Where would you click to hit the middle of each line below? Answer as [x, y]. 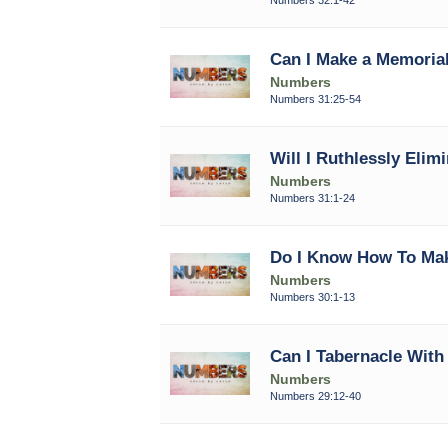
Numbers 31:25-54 [315, 98]
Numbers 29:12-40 [315, 395]
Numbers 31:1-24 [312, 197]
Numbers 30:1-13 [312, 296]
